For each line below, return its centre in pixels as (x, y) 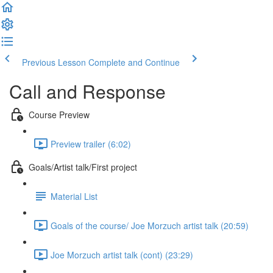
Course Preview (59, 114)
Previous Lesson (54, 62)
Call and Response (87, 91)
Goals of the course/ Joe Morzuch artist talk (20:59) (150, 225)
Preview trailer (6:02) (91, 144)
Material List (74, 196)
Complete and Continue (134, 62)
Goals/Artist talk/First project (83, 167)
